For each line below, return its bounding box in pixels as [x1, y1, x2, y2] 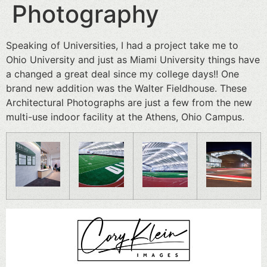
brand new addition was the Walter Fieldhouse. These [6, 82, 247, 94]
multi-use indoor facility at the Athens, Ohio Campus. [6, 111, 244, 123]
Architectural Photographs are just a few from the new [6, 97, 252, 108]
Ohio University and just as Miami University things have [6, 54, 260, 66]
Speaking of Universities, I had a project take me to [6, 39, 238, 51]
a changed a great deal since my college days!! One [6, 68, 239, 80]
